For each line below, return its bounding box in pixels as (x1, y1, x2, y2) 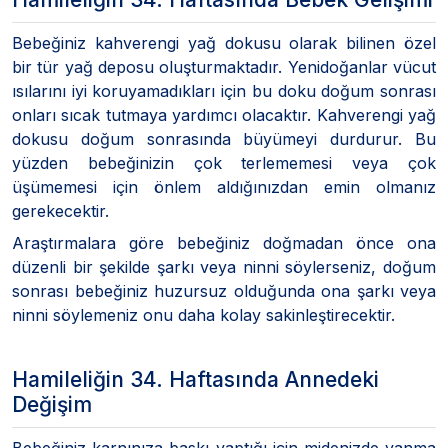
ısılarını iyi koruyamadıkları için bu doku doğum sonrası (12, 80, 436, 101)
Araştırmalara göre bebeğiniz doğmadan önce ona (12, 232, 436, 253)
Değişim (12, 391, 92, 417)
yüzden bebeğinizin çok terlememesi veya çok (12, 152, 436, 173)
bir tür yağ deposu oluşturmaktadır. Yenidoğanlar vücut (12, 56, 436, 77)
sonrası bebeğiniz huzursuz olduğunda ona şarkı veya (12, 280, 436, 301)
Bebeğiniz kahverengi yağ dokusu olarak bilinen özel (12, 32, 436, 53)
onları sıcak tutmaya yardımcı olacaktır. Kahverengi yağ (12, 104, 436, 125)
